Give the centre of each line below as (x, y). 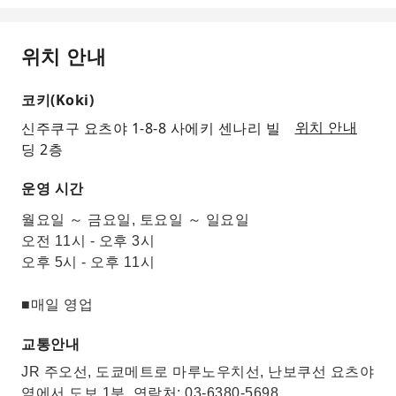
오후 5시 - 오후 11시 (88, 262)
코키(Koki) (57, 100)
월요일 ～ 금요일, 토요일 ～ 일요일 (135, 220)
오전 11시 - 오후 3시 (88, 241)
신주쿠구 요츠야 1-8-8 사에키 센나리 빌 (151, 128)
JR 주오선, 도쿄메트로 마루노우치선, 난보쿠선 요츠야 (198, 372)
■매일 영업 (57, 305)
